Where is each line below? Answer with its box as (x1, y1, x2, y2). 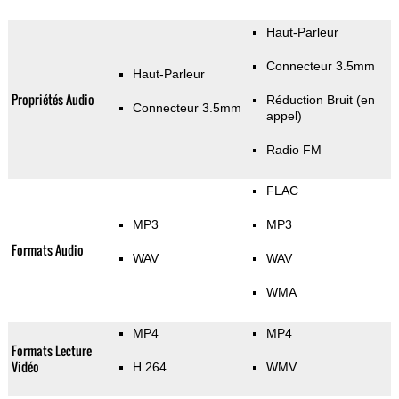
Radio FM (265, 142, 322, 158)
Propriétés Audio (11, 90, 94, 110)
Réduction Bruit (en (265, 93, 375, 108)
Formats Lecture (11, 341, 92, 361)
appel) (265, 109, 302, 124)
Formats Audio (11, 240, 84, 260)
